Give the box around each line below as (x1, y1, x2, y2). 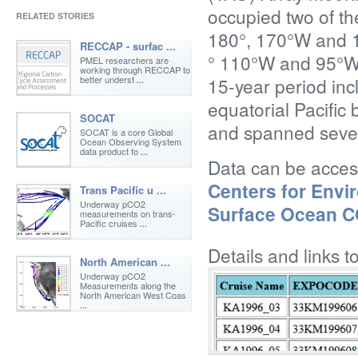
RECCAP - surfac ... (80, 38, 176, 54)
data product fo (80, 145, 138, 157)
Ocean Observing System (80, 135, 181, 148)
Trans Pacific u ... (80, 182, 166, 197)
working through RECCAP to (80, 63, 190, 76)
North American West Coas (80, 288, 186, 301)
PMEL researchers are (80, 54, 169, 66)
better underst (80, 73, 134, 86)
